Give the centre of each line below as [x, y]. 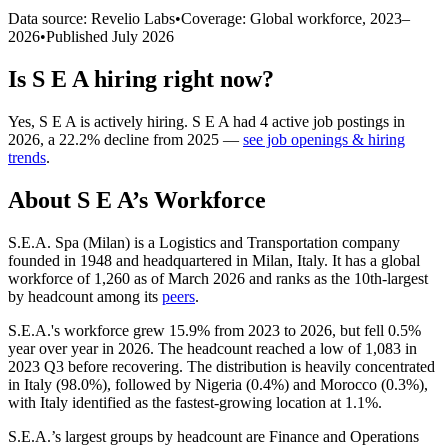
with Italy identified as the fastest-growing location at [176, 402]
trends [27, 157]
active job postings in [336, 121]
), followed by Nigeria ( [176, 384]
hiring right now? [181, 78]
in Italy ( [34, 384]
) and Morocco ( [335, 384]
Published [79, 36]
